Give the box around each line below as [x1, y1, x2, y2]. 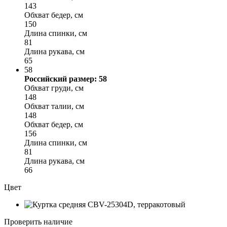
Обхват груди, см [24, 83, 84, 92]
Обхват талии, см [24, 101, 84, 110]
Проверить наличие [4, 217, 72, 226]
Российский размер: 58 [24, 74, 107, 83]
